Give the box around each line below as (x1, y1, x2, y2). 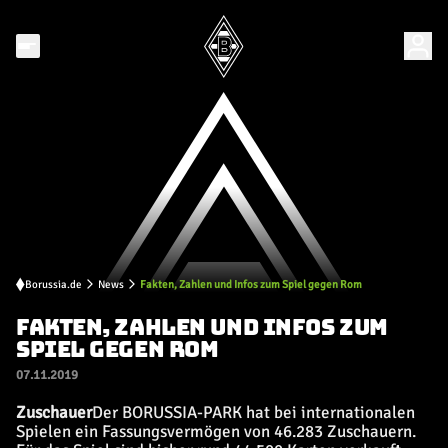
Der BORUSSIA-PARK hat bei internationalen (92, 402, 415, 423)
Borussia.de (25, 277, 82, 291)
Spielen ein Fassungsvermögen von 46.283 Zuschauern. (16, 421, 416, 442)
